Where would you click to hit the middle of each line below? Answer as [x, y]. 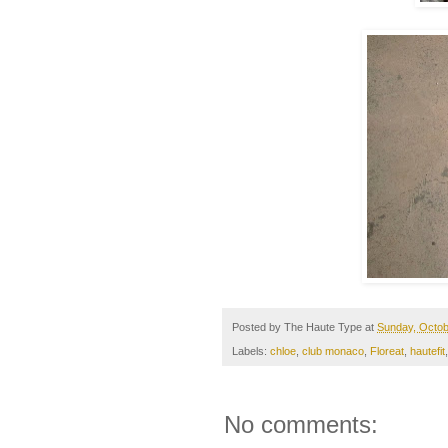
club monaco [333, 351]
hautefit [427, 351]
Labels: [251, 351]
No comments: [301, 425]
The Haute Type [323, 327]
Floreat [387, 351]
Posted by [258, 327]
